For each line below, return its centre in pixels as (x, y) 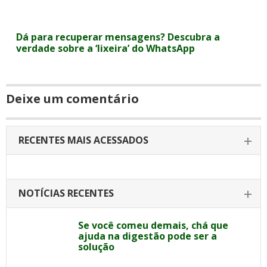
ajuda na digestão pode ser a (148, 236)
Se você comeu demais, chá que (153, 225)
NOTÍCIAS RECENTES (66, 193)
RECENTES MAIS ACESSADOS (83, 140)
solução (96, 247)
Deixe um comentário (72, 99)
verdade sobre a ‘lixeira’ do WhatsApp (106, 48)
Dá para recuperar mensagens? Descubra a (118, 37)
